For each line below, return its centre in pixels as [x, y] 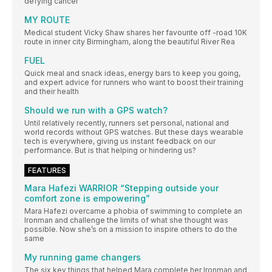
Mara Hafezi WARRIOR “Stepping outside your [121, 188]
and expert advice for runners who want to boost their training [134, 83]
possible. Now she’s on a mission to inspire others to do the [131, 229]
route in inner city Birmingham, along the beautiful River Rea [130, 42]
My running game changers [83, 257]
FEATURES [47, 171]
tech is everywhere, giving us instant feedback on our [120, 141]
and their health [52, 92]
